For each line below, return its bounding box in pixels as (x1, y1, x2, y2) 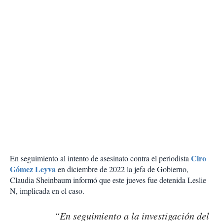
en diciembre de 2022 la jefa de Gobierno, (58, 164, 188, 175)
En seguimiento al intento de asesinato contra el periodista (10, 153, 191, 164)
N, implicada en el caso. (10, 185, 84, 196)
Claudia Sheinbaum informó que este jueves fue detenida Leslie (10, 175, 206, 185)
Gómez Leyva (10, 163, 58, 175)
